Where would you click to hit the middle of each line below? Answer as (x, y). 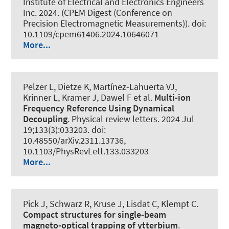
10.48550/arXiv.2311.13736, (74, 140)
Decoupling (45, 119)
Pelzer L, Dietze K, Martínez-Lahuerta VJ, (100, 86)
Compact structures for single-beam (95, 215)
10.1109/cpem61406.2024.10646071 (91, 34)
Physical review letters (114, 119)
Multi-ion (173, 97)
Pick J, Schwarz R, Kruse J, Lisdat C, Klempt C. (111, 204)
